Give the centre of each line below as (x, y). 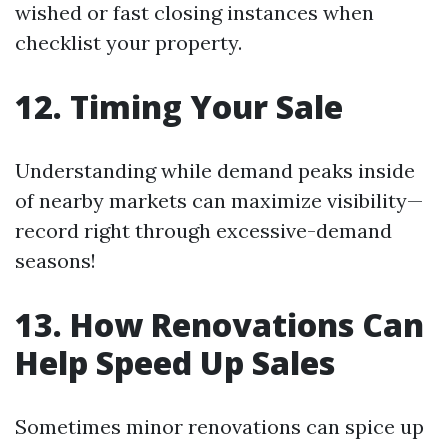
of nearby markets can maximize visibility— (219, 201)
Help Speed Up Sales (175, 363)
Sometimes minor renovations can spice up (219, 427)
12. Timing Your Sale (179, 107)
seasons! (55, 261)
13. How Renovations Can (219, 325)
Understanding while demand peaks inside (215, 171)
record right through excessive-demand (203, 231)
